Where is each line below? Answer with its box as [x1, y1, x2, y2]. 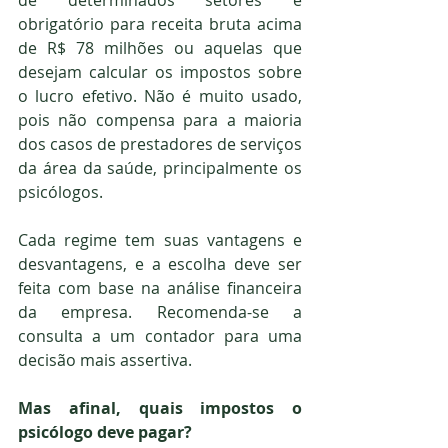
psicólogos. [18, 181, 103, 204]
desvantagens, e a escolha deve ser [18, 253, 302, 276]
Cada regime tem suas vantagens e [18, 229, 302, 252]
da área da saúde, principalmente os [18, 157, 302, 180]
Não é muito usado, [144, 85, 302, 108]
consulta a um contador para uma [18, 325, 302, 348]
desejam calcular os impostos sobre [18, 61, 302, 84]
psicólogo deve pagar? [18, 421, 192, 444]
